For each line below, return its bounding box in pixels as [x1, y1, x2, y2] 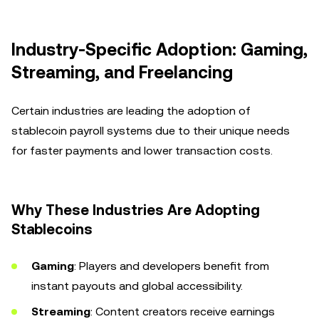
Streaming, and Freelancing [11, 63, 233, 83]
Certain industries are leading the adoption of [11, 104, 251, 117]
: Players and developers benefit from [74, 259, 269, 273]
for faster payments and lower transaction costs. [11, 144, 273, 157]
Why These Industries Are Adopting [11, 202, 260, 219]
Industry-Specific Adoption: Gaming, [11, 40, 308, 60]
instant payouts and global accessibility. [31, 279, 243, 293]
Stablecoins [11, 221, 93, 238]
